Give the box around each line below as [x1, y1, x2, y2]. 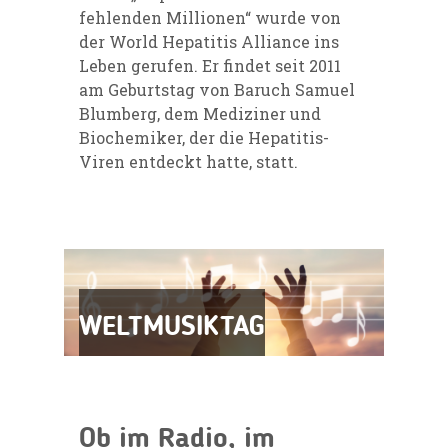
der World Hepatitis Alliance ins [79, 30, 339, 52]
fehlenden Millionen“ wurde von [79, 6, 341, 28]
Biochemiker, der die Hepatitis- [79, 126, 329, 148]
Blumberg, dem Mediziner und [79, 102, 321, 124]
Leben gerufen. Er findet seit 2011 [79, 54, 341, 76]
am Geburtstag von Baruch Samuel [79, 78, 355, 100]
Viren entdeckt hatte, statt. [79, 150, 298, 172]
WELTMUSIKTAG [79, 313, 265, 342]
